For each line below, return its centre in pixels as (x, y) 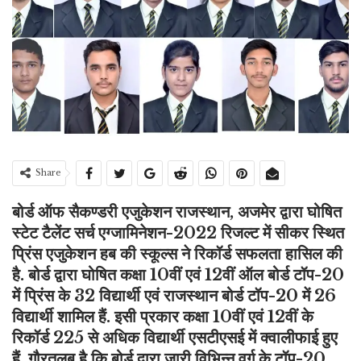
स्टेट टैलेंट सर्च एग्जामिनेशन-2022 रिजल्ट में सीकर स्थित (178, 233)
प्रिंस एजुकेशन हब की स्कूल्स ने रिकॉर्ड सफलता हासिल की (177, 254)
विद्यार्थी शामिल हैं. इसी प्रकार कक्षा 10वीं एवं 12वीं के (163, 317)
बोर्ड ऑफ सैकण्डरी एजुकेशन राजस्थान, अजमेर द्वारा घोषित (177, 212)
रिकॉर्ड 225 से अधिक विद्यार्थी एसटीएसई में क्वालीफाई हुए (175, 338)
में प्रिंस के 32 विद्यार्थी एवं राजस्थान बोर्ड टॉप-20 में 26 (174, 296)
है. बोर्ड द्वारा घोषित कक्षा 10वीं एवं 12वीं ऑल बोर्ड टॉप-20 (178, 275)
